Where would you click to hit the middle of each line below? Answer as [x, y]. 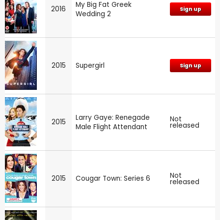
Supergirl [90, 65]
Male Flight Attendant [111, 127]
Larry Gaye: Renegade [113, 117]
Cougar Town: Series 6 [113, 178]
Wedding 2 [93, 14]
